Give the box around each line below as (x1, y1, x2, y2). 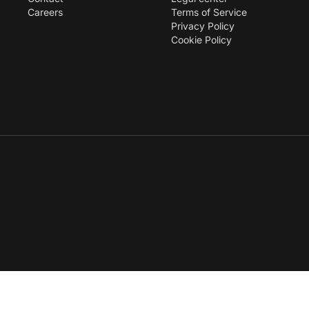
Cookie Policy (171, 34, 232, 46)
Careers (28, 6, 63, 18)
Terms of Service (171, 6, 247, 18)
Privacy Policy (171, 20, 235, 32)
